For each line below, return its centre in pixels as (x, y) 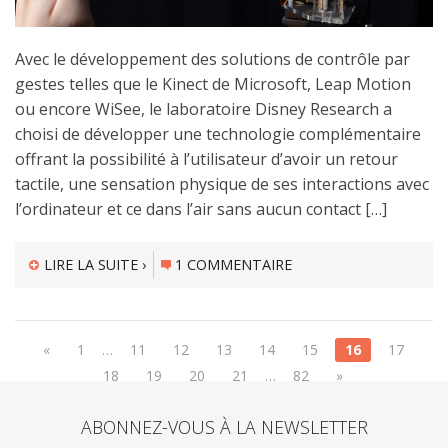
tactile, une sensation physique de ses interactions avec (222, 183)
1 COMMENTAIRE (234, 264)
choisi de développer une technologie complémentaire (218, 133)
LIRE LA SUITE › (94, 264)
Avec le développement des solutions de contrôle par (212, 58)
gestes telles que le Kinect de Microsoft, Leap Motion (213, 83)
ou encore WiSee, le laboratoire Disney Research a (203, 108)
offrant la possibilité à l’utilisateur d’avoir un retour (206, 158)
